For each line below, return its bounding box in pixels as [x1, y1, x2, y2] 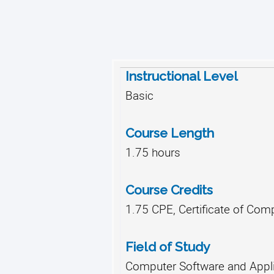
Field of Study [125, 239, 210, 254]
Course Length [125, 125, 214, 141]
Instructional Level [125, 68, 238, 84]
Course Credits [125, 182, 213, 198]
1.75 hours [125, 144, 180, 160]
